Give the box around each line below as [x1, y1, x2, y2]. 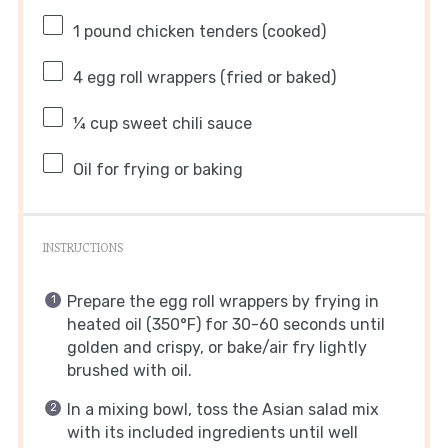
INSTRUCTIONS [42, 239, 123, 255]
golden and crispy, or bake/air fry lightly [66, 337, 367, 357]
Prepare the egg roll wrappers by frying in [66, 291, 379, 311]
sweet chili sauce [117, 113, 252, 133]
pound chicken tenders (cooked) [79, 21, 326, 41]
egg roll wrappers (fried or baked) [82, 67, 336, 87]
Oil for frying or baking [72, 159, 243, 179]
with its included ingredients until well [66, 422, 358, 442]
